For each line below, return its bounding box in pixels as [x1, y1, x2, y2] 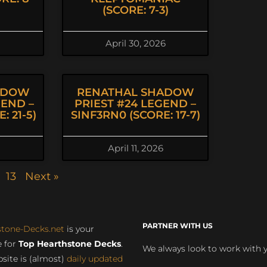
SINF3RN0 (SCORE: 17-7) [70, 108, 200, 122]
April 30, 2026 [105, 38, 166, 49]
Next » [24, 170, 59, 183]
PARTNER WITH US [142, 221, 213, 230]
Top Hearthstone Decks [18, 238, 121, 249]
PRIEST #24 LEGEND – [74, 97, 196, 110]
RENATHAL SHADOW [76, 86, 194, 99]
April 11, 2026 [107, 142, 163, 154]
